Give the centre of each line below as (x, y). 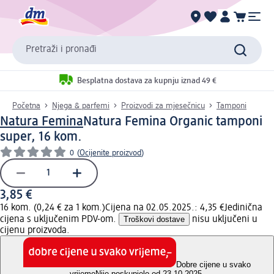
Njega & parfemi (81, 106)
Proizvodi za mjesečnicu (163, 106)
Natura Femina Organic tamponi (173, 121)
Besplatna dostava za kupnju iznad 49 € (146, 81)
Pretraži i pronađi (61, 50)
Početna (26, 106)
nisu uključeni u (224, 219)
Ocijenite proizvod (110, 153)
